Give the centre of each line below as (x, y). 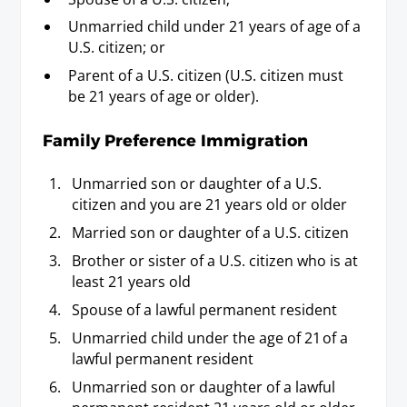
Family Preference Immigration (176, 141)
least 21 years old (131, 281)
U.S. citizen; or (116, 48)
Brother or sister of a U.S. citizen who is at (214, 260)
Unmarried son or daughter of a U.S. (196, 183)
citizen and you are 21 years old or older (209, 204)
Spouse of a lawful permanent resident (204, 309)
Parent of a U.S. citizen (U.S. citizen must (205, 76)
